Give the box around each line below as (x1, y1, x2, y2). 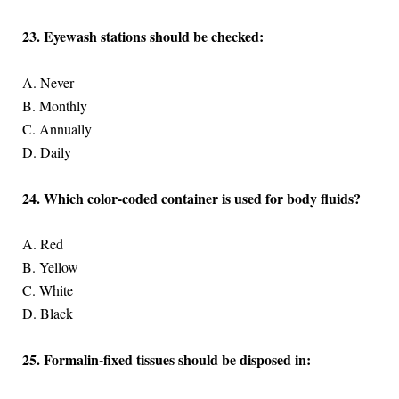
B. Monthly (21, 96, 87, 115)
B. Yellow (21, 257, 78, 277)
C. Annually (21, 119, 92, 138)
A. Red (21, 234, 63, 254)
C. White (21, 281, 73, 300)
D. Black (21, 304, 73, 323)
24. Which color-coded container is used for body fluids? (21, 187, 361, 208)
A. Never (21, 73, 74, 92)
